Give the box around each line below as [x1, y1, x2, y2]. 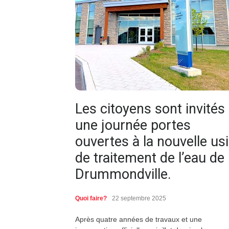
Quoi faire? [75, 195, 107, 202]
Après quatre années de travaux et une [75, 215, 202, 224]
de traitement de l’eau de [75, 150, 224, 167]
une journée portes [75, 117, 191, 134]
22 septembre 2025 [112, 195, 166, 202]
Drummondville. [75, 166, 171, 183]
